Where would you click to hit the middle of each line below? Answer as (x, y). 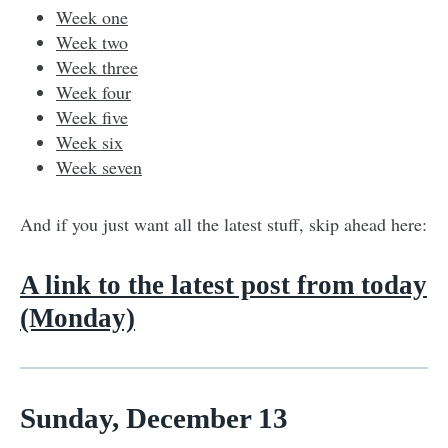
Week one (92, 16)
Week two (92, 41)
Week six (89, 141)
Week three (97, 66)
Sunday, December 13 (154, 417)
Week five (92, 116)
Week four (93, 91)
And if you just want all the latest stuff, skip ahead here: (223, 223)
